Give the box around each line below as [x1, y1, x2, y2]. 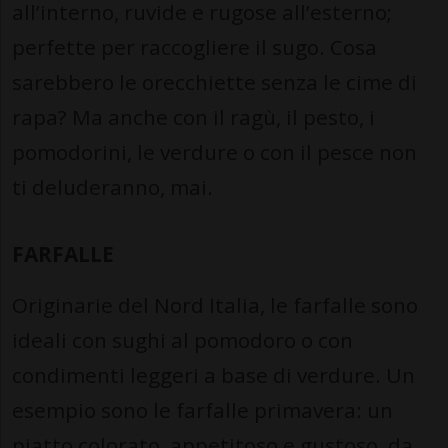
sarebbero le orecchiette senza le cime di [12, 68, 417, 97]
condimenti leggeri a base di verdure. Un [12, 361, 415, 390]
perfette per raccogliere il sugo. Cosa [12, 33, 377, 62]
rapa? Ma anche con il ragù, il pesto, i [12, 103, 375, 132]
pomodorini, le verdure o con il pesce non [12, 138, 417, 167]
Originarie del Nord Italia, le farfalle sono [12, 291, 418, 320]
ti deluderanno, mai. [12, 173, 213, 202]
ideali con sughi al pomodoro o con [12, 326, 353, 355]
